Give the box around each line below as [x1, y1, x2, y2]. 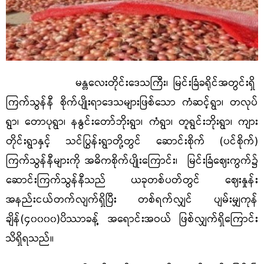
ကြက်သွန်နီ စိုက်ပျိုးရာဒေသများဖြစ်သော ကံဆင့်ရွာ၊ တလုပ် [6, 95, 258, 111]
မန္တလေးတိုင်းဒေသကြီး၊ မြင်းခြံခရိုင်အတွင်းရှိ [6, 75, 258, 92]
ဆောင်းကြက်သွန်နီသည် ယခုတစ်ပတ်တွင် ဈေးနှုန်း [6, 173, 258, 189]
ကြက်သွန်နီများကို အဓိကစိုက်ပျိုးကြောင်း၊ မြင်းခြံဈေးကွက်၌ [6, 153, 258, 170]
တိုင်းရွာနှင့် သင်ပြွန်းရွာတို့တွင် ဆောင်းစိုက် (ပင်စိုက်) [6, 134, 258, 150]
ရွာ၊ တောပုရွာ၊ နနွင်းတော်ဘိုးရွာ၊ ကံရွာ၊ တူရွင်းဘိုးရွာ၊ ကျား [6, 114, 258, 131]
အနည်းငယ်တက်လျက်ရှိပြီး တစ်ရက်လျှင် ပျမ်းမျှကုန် [6, 192, 258, 209]
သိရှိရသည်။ [6, 231, 54, 247]
